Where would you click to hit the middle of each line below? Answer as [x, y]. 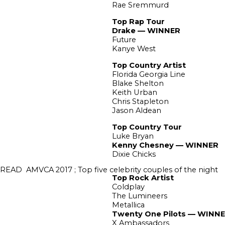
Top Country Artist [149, 65]
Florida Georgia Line [148, 74]
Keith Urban [134, 92]
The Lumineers [139, 196]
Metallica [128, 205]
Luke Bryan [133, 136]
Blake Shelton [138, 83]
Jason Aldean [136, 110]
